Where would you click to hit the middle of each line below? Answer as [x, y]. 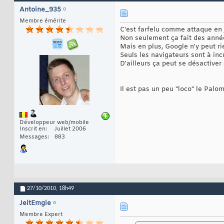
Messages [33, 137]
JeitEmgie [35, 203]
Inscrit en [32, 129]
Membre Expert [41, 215]
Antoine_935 [40, 10]
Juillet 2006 [70, 129]
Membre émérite [43, 21]
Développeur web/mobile [54, 123]
